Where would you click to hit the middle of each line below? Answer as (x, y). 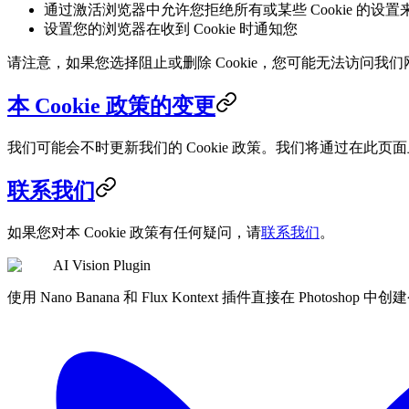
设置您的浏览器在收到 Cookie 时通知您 (171, 28)
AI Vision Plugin (102, 265)
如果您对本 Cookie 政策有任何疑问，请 (134, 232)
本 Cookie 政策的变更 (111, 105)
